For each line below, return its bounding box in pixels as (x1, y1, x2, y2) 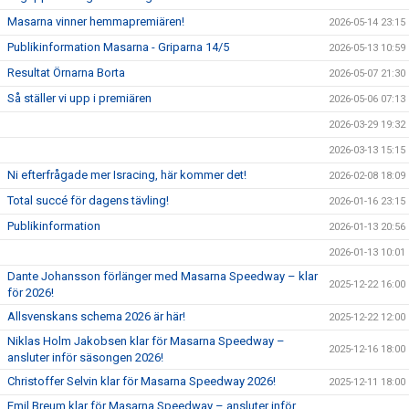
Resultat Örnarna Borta (7, 66, 125, 79)
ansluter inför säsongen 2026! (7, 351, 163, 364)
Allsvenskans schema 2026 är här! (7, 309, 185, 323)
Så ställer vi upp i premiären (7, 91, 152, 105)
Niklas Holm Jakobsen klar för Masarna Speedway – (7, 334, 285, 348)
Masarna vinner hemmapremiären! (7, 15, 184, 28)
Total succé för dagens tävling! (7, 194, 169, 207)
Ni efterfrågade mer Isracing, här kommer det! (7, 168, 246, 182)
